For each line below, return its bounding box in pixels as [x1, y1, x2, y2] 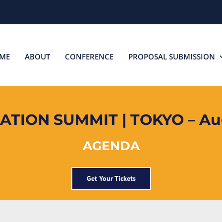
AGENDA [82, 138, 140, 154]
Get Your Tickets [86, 173, 136, 183]
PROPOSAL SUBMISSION [128, 51, 215, 61]
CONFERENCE [65, 51, 113, 61]
